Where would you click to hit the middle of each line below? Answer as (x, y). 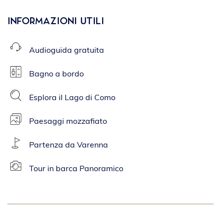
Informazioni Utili (56, 21)
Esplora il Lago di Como (72, 98)
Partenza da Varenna (68, 146)
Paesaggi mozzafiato (68, 122)
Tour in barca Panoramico (76, 169)
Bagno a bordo (56, 74)
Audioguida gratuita (66, 51)
